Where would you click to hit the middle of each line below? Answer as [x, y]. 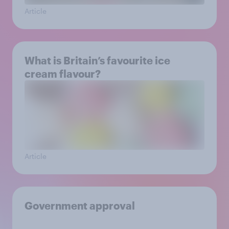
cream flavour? [63, 74]
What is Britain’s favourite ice [97, 60]
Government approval [80, 205]
